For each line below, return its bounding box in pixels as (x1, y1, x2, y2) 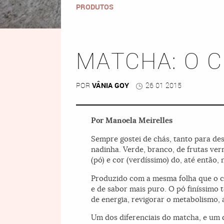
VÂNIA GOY (92, 80, 129, 91)
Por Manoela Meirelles (91, 115, 172, 126)
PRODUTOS (76, 2, 113, 13)
